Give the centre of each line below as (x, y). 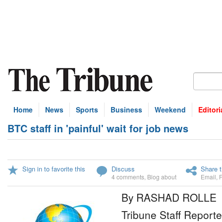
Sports (87, 110)
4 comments (128, 177)
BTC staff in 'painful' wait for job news (98, 128)
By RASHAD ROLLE (169, 197)
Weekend (170, 110)
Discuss (123, 169)
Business (126, 110)
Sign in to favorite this (54, 169)
